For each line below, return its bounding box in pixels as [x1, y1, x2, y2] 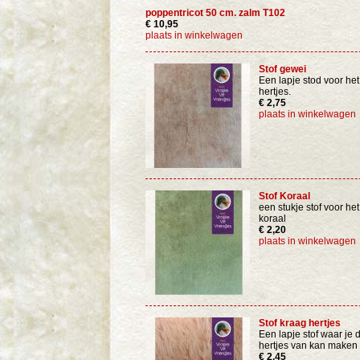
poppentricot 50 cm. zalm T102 [145, 7, 285, 18]
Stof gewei [259, 63, 306, 75]
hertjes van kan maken [259, 340, 358, 351]
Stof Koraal [259, 190, 310, 202]
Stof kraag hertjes [259, 317, 341, 329]
